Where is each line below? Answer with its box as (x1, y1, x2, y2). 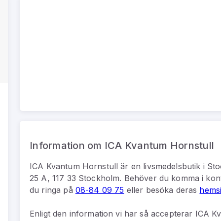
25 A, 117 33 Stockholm (30, 173, 120, 183)
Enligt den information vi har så (30, 208, 151, 219)
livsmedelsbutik (143, 161, 201, 171)
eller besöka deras (124, 184, 200, 195)
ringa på (41, 184, 75, 195)
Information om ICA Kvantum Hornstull (30, 139, 214, 151)
